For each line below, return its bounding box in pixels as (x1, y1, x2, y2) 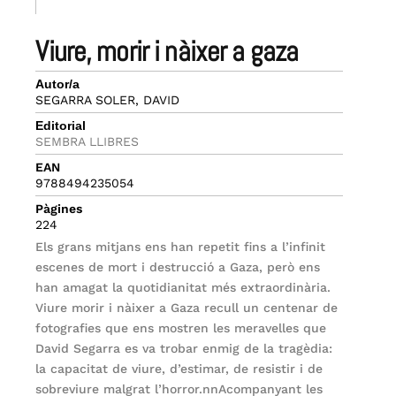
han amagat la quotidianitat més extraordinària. (35, 280, 331, 295)
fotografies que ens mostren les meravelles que (35, 321, 327, 336)
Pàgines (35, 202, 83, 217)
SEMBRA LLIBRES (35, 134, 140, 149)
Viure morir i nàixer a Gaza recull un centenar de (35, 301, 339, 316)
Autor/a (35, 77, 80, 92)
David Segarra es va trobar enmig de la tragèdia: (35, 341, 333, 356)
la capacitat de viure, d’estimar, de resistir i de (35, 362, 324, 377)
